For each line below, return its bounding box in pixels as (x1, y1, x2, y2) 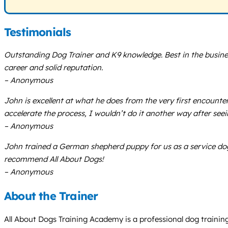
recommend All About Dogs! (4, 154, 104, 164)
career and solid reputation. (4, 63, 103, 73)
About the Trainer (4, 189, 98, 204)
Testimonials (4, 24, 71, 39)
